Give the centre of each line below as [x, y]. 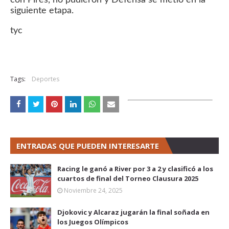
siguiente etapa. [42, 11]
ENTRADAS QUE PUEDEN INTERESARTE [88, 145]
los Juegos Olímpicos [93, 222]
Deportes [45, 79]
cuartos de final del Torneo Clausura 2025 [128, 178]
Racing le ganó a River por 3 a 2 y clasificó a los [135, 168]
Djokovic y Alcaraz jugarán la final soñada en [133, 212]
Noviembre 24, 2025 [93, 190]
